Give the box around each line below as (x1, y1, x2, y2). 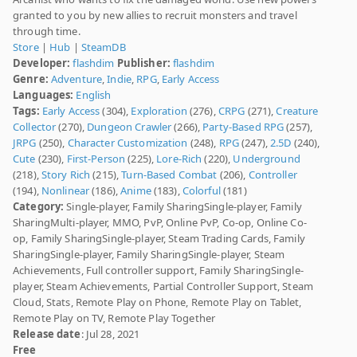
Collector (13, 120, 57, 135)
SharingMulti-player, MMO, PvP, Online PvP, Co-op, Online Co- (13, 215, 307, 230)
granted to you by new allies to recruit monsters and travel (13, 8, 297, 23)
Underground (233, 151, 300, 167)
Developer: (13, 56, 71, 71)
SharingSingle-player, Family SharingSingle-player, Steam (13, 247, 285, 262)
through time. (13, 24, 80, 39)
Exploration (131, 104, 187, 119)
